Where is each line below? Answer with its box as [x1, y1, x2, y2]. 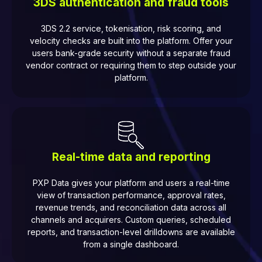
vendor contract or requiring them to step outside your [26, 60, 236, 71]
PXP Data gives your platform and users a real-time [32, 178, 230, 188]
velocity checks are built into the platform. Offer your [29, 36, 233, 46]
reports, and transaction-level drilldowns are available [27, 227, 235, 237]
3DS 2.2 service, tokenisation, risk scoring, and [41, 23, 221, 34]
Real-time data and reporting [51, 150, 211, 164]
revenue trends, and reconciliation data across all [36, 202, 226, 213]
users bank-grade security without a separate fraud [32, 48, 230, 58]
